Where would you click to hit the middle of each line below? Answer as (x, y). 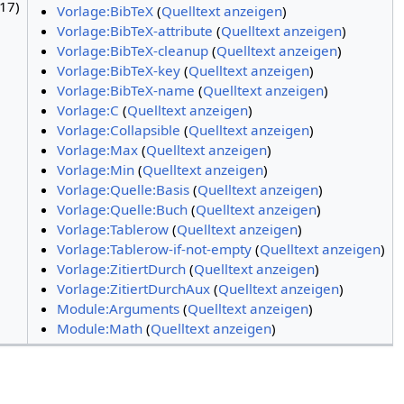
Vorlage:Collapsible (119, 129)
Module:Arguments (119, 308)
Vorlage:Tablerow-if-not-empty (155, 248)
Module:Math (100, 328)
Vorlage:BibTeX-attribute (135, 30)
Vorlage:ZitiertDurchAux (134, 288)
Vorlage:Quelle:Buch (123, 209)
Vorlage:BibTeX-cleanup (133, 50)
